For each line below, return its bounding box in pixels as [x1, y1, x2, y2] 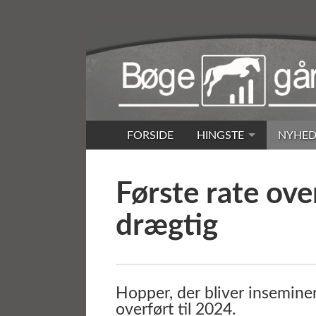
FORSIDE [127, 129, 174, 141]
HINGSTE [196, 129, 244, 141]
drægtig [115, 212, 218, 241]
